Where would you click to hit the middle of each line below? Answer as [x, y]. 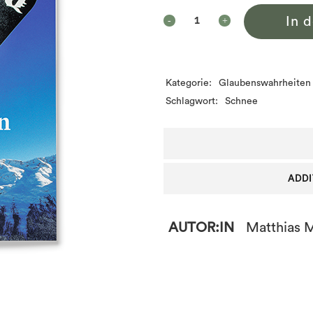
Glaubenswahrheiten [265, 83]
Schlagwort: [193, 101]
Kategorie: [189, 83]
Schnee [241, 101]
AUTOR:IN [201, 228]
